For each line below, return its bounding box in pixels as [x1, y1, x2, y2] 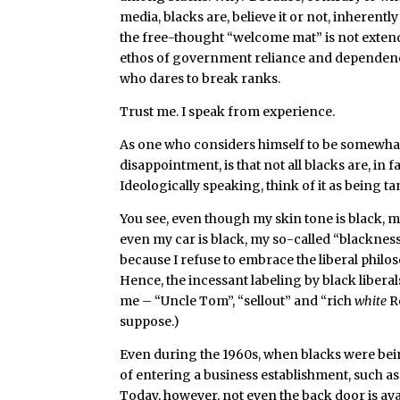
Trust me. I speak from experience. [120, 104, 336, 120]
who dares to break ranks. [120, 71, 281, 87]
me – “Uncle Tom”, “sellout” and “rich [120, 293, 355, 309]
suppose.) [120, 313, 180, 329]
